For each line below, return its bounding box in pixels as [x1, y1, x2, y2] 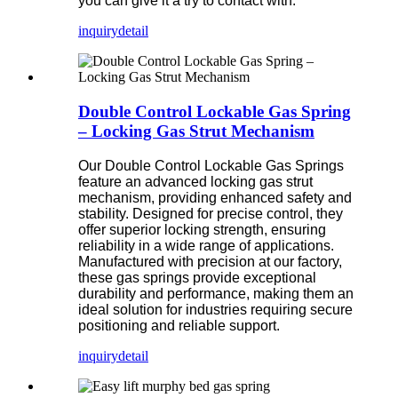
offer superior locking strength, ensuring [78, 221, 326, 237]
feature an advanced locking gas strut [78, 173, 313, 189]
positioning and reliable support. [78, 317, 280, 333]
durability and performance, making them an [78, 285, 354, 301]
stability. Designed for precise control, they [78, 205, 343, 221]
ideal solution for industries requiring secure [78, 301, 353, 317]
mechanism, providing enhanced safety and [78, 189, 352, 205]
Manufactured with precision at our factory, [78, 253, 342, 269]
